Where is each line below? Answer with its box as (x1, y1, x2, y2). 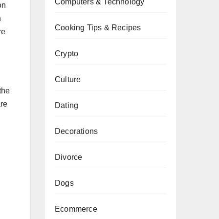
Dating (55, 101, 79, 109)
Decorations (55, 127, 98, 135)
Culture (55, 75, 81, 84)
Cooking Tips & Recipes (55, 23, 141, 32)
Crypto (55, 49, 79, 58)
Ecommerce (55, 205, 97, 213)
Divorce (55, 153, 83, 161)
